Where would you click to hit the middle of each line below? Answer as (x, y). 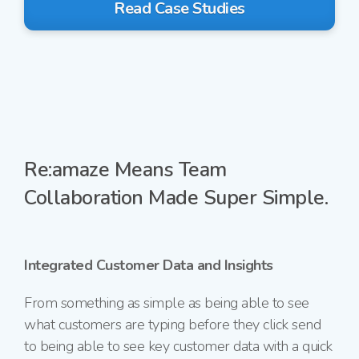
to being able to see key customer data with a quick (178, 347)
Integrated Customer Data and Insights (149, 266)
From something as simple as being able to (154, 303)
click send (292, 325)
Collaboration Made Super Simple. (176, 198)
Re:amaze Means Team (125, 170)
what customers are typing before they (142, 325)
